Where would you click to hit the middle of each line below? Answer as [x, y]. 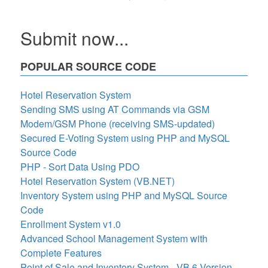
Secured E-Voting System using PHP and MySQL [125, 138]
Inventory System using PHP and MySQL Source [124, 195]
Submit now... [74, 38]
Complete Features [61, 253]
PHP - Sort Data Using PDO [80, 167]
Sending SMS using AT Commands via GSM [115, 109]
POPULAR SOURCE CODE [88, 66]
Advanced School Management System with [114, 238]
